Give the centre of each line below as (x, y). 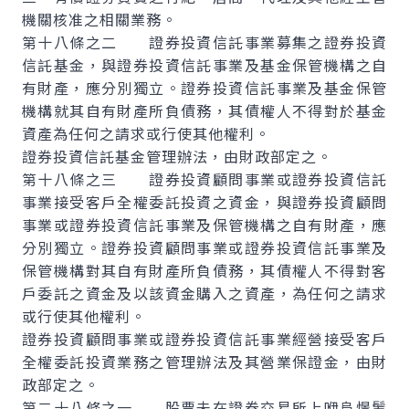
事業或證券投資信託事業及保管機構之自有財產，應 (204, 225)
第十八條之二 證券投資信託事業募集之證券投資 (204, 42)
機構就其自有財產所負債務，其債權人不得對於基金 (204, 110)
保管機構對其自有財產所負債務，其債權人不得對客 (204, 270)
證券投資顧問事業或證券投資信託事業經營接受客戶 (204, 339)
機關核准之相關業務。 (100, 19)
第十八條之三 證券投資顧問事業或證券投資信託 (204, 179)
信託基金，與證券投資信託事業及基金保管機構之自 (204, 65)
